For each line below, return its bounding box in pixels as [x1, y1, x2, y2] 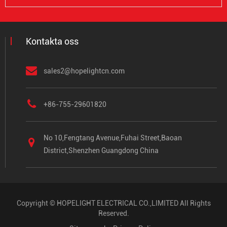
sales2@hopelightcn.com [44, 66, 125, 75]
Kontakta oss [26, 35, 79, 47]
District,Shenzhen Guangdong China [44, 146, 159, 155]
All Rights [178, 199, 211, 207]
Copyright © [16, 199, 57, 207]
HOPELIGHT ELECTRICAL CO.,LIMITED [56, 199, 178, 207]
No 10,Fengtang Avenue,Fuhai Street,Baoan [44, 133, 182, 142]
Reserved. [98, 209, 129, 217]
